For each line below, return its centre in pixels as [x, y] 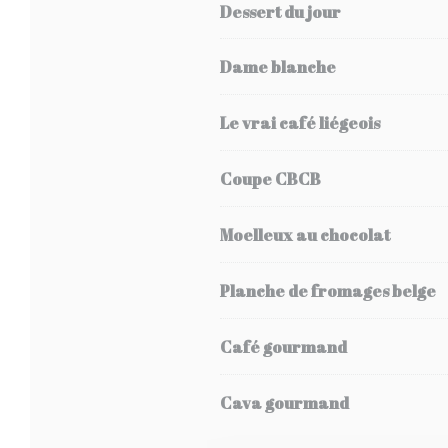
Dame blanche [278, 66]
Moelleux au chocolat [305, 234]
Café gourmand [283, 346]
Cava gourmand [284, 402]
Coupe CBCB [270, 178]
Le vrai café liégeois [300, 122]
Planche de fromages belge [328, 290]
